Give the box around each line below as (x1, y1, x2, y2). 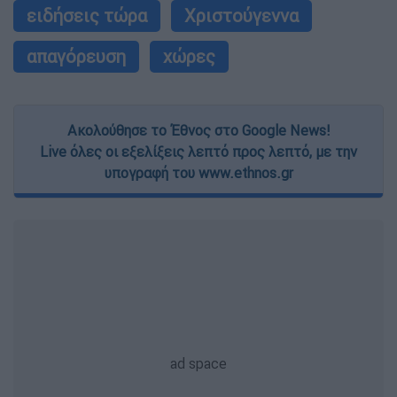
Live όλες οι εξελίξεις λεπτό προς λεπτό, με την (40, 143, 357, 161)
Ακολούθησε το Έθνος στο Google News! (67, 121, 330, 140)
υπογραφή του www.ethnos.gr (104, 164, 293, 183)
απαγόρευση (27, 45, 126, 68)
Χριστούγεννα (184, 4, 299, 27)
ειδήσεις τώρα (27, 4, 147, 27)
